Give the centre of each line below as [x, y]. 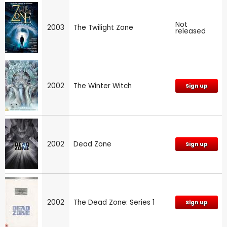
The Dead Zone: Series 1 [114, 202]
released [191, 31]
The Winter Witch [103, 86]
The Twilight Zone [103, 27]
